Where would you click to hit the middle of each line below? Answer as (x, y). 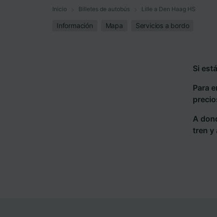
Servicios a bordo (162, 26)
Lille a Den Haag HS (169, 9)
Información (75, 26)
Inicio (60, 9)
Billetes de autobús (104, 9)
